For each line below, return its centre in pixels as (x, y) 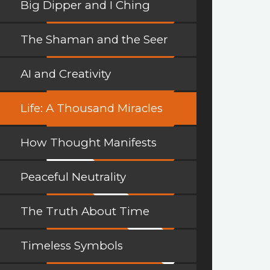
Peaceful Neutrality (73, 177)
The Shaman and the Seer (94, 40)
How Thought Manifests (89, 143)
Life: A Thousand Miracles (92, 108)
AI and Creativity (66, 74)
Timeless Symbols (72, 246)
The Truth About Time (85, 212)
